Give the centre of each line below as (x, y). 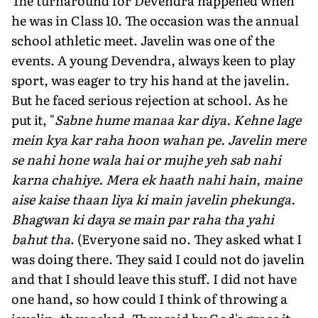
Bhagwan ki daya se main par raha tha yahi (143, 219)
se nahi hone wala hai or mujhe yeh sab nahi (146, 159)
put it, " (33, 119)
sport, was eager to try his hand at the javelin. (150, 79)
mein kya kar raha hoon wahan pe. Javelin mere (159, 139)
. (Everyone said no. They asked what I (186, 238)
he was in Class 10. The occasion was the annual (155, 20)
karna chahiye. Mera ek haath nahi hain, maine (157, 179)
